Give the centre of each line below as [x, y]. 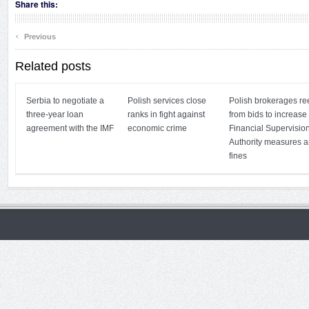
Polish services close [167, 101]
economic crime [157, 128]
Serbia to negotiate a [65, 101]
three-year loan [55, 114]
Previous [39, 37]
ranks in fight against [166, 114]
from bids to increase [268, 114]
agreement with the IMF [70, 128]
